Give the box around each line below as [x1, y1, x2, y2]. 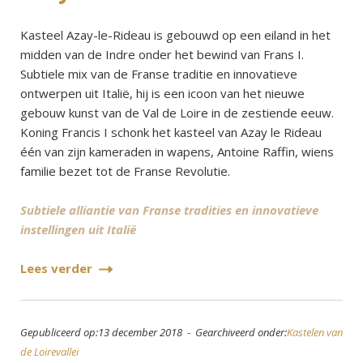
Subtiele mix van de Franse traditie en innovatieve [20, 66, 297, 83]
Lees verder [20, 260, 96, 277]
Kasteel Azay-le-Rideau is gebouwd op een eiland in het [20, 27, 331, 44]
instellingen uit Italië [20, 221, 136, 238]
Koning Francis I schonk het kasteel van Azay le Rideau [20, 124, 322, 141]
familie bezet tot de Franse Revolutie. [20, 163, 230, 180]
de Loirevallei [20, 344, 79, 360]
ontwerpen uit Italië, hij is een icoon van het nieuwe [20, 85, 305, 102]
